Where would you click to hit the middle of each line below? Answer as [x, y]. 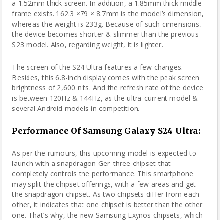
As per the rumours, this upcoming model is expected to [104, 153]
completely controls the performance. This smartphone [103, 174]
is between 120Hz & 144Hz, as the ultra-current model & [105, 98]
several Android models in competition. [76, 108]
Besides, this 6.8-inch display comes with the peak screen [106, 77]
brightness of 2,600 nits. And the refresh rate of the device [108, 88]
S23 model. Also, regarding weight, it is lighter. [87, 44]
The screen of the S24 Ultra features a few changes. [97, 67]
